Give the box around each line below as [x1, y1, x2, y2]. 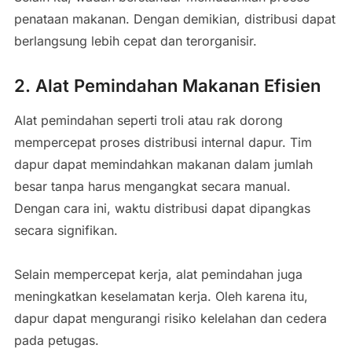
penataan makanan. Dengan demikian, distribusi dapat [13, 10, 335, 27]
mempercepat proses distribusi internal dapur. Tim [13, 134, 312, 150]
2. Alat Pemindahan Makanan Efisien [13, 75, 321, 96]
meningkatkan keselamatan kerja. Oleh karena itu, [13, 288, 308, 304]
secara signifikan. [13, 222, 118, 238]
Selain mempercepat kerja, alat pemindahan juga [13, 266, 302, 282]
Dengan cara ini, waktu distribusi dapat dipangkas [13, 200, 310, 216]
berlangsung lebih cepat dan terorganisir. [13, 32, 257, 49]
